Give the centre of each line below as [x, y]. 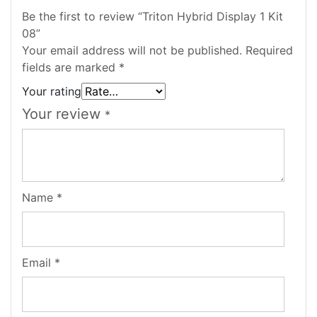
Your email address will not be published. [132, 50]
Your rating [52, 91]
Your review [63, 114]
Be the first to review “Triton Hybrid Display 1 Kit [152, 16]
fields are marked [70, 67]
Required [269, 50]
